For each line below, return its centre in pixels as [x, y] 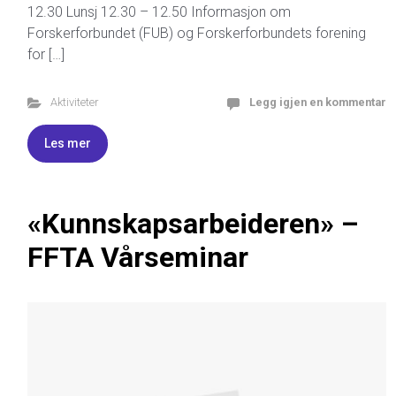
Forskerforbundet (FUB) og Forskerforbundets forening [197, 33]
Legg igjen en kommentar [318, 102]
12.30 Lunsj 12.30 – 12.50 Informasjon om [159, 12]
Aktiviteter [74, 102]
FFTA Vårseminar [138, 257]
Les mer [68, 143]
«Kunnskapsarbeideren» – [193, 224]
